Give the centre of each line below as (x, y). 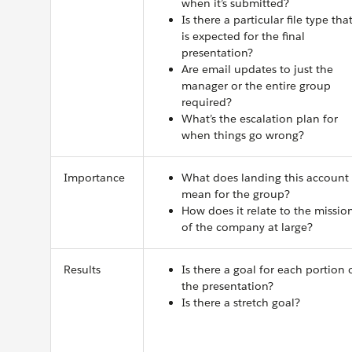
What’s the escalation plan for (260, 119)
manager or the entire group (256, 86)
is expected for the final (243, 36)
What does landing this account (265, 178)
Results (82, 269)
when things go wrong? (243, 135)
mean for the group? (236, 194)
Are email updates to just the (257, 69)
